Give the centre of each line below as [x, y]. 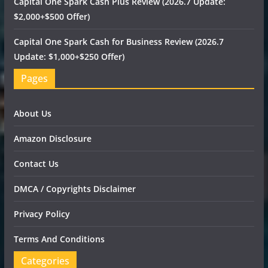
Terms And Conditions [59, 239]
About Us [32, 114]
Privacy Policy [42, 214]
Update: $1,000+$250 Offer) [69, 57]
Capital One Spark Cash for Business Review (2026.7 [118, 42]
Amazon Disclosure [52, 139]
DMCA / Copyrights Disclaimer [74, 189]
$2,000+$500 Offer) [51, 17]
